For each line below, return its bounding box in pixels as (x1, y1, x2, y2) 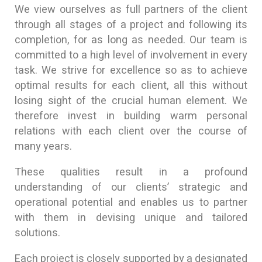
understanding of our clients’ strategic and (15, 180, 247, 196)
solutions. (15, 225, 63, 242)
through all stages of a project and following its (15, 17, 247, 33)
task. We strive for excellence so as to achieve (15, 63, 247, 79)
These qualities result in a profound (15, 164, 247, 181)
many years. (15, 139, 72, 155)
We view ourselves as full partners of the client (15, 2, 247, 18)
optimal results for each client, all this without (15, 78, 247, 94)
